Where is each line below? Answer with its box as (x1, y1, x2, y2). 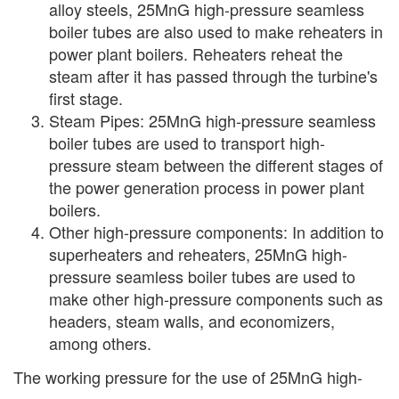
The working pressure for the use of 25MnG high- (13, 364, 362, 388)
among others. (49, 330, 151, 354)
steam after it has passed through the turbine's (49, 63, 378, 87)
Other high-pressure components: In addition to (49, 219, 384, 243)
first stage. (49, 85, 123, 110)
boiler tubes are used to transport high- (49, 130, 325, 154)
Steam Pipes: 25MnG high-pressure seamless (49, 108, 376, 132)
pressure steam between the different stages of (49, 152, 383, 176)
